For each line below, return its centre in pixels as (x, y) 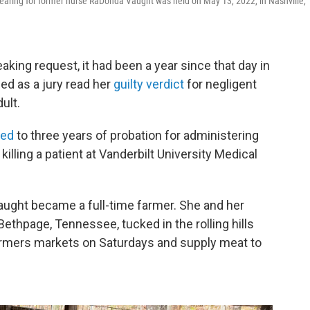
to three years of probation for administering (136, 136)
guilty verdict (150, 84)
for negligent (222, 84)
